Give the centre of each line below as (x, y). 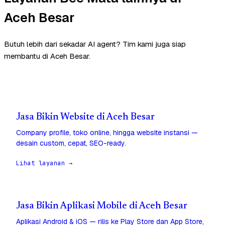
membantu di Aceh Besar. (47, 56)
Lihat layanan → (44, 163)
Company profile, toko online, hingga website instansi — (107, 133)
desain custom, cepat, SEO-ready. (71, 143)
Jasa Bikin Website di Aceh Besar (85, 118)
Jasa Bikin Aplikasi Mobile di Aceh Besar (102, 206)
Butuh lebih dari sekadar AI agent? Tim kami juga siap (95, 44)
